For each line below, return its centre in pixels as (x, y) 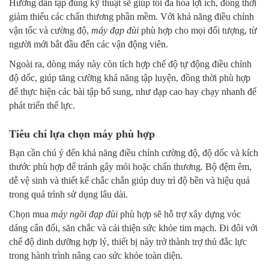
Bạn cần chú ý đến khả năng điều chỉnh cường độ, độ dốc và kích (134, 153)
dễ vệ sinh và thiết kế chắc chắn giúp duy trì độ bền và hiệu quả (129, 181)
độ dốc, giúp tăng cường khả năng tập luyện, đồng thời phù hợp (130, 78)
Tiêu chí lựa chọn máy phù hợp (82, 134)
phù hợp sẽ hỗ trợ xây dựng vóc (179, 214)
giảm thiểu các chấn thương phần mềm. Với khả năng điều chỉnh (131, 17)
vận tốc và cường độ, (50, 31)
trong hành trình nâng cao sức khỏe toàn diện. (96, 256)
